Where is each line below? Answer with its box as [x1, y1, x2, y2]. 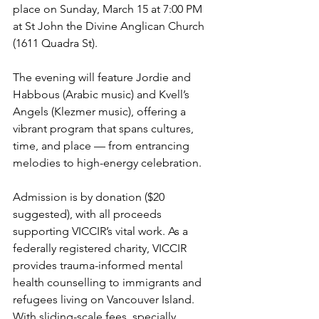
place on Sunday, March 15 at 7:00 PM [13, 2, 205, 16]
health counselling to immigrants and [13, 276, 204, 289]
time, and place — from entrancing [13, 139, 192, 152]
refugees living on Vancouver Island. [13, 293, 197, 306]
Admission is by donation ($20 [13, 190, 167, 204]
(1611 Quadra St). [13, 36, 98, 50]
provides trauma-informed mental [13, 258, 186, 272]
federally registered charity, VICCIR [13, 241, 189, 255]
